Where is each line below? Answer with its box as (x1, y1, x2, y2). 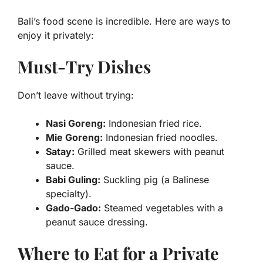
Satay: (46, 145, 75, 157)
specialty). (46, 187, 92, 200)
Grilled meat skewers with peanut (75, 145, 224, 157)
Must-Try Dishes (18, 55, 151, 77)
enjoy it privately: (18, 29, 94, 41)
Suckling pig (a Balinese (100, 173, 209, 186)
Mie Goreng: (46, 131, 103, 143)
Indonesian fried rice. (106, 117, 202, 129)
